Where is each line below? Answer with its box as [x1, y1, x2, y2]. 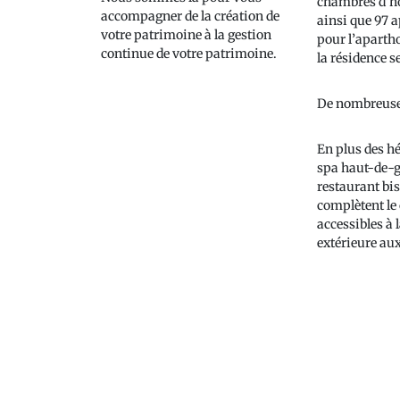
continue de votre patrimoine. [101, 45, 278, 62]
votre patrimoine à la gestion [101, 26, 272, 43]
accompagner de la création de [101, 7, 280, 24]
